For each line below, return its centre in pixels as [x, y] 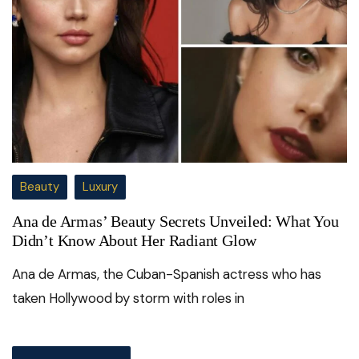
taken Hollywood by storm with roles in [128, 298]
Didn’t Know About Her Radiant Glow [135, 241]
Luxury [100, 187]
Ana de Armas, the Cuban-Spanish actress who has [167, 274]
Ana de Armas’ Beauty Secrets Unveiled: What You [175, 222]
